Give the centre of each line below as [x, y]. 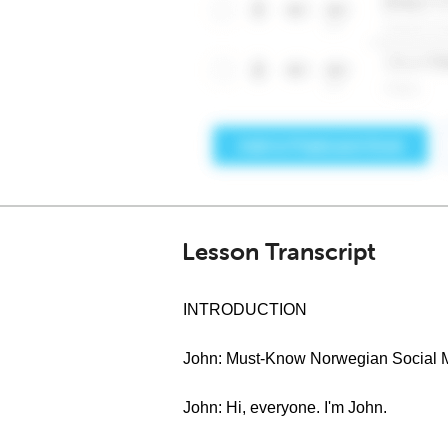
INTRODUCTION [245, 309]
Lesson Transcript [279, 251]
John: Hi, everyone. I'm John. [285, 407]
